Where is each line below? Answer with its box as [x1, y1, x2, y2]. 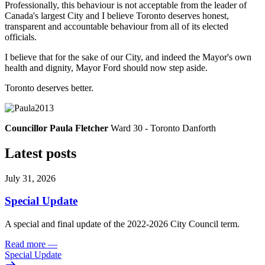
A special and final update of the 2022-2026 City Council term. [5, 219, 240, 230]
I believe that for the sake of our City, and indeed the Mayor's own [5, 51, 251, 62]
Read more [5, 239, 46, 250]
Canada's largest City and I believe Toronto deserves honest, [5, 10, 229, 21]
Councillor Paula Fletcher [5, 122, 108, 133]
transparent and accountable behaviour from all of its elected [5, 21, 228, 31]
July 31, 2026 [5, 173, 56, 183]
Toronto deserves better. [5, 82, 93, 93]
